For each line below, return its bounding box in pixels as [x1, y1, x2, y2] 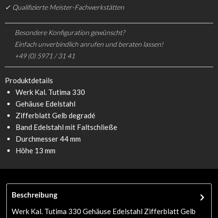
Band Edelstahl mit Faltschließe [16, 122, 117, 131]
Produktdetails [5, 75, 53, 85]
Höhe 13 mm [16, 145, 55, 155]
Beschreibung [12, 190, 58, 199]
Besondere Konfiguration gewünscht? [15, 28, 125, 36]
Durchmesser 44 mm [16, 134, 81, 143]
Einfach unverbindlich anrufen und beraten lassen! [15, 39, 163, 48]
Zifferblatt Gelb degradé [16, 110, 95, 120]
